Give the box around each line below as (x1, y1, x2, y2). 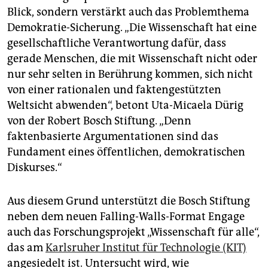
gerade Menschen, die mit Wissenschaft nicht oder (7, 51, 257, 65)
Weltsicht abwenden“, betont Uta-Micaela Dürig (7, 98, 243, 112)
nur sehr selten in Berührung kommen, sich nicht (7, 67, 253, 81)
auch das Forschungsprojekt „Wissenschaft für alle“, (7, 225, 260, 239)
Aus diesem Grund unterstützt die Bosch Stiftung (7, 194, 250, 208)
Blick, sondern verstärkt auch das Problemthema (7, 5, 249, 19)
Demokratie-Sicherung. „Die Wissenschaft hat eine (7, 20, 257, 34)
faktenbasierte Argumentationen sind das (7, 129, 218, 143)
